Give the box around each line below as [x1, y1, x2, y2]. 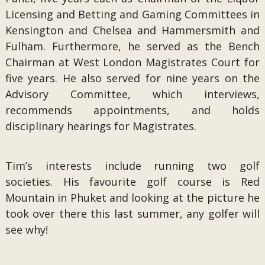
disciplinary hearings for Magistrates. [5, 119, 196, 133]
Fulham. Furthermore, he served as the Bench [5, 39, 260, 53]
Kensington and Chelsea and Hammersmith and [5, 23, 260, 37]
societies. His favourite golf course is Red [5, 174, 260, 189]
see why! [5, 222, 48, 237]
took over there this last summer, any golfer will [5, 206, 260, 221]
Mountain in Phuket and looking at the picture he [5, 190, 260, 205]
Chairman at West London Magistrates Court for [5, 55, 260, 69]
